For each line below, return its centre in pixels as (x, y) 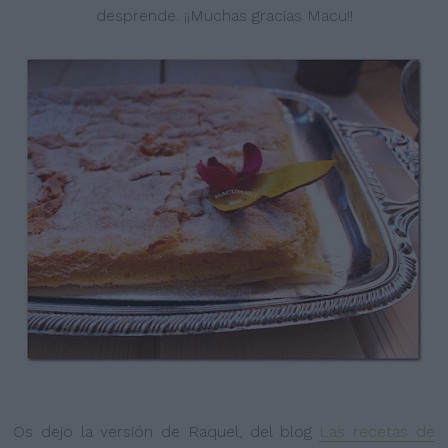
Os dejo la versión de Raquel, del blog (166, 432)
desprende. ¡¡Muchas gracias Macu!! (224, 16)
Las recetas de (377, 432)
